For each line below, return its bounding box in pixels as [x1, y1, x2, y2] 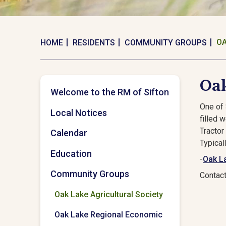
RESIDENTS [73, 38, 115, 47]
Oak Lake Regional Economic [54, 210, 162, 220]
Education [50, 148, 92, 159]
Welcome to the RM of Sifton [50, 87, 169, 98]
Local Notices [50, 107, 107, 118]
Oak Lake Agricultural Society [54, 189, 163, 199]
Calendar [50, 128, 87, 139]
